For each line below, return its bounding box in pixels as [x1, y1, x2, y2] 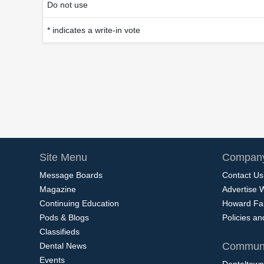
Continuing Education [39, 198, 119, 208]
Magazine [39, 184, 76, 194]
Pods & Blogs [39, 212, 89, 222]
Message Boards [39, 170, 103, 180]
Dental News [39, 240, 87, 250]
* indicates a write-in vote [47, 25, 140, 35]
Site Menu [39, 151, 87, 163]
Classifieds [39, 226, 80, 236]
